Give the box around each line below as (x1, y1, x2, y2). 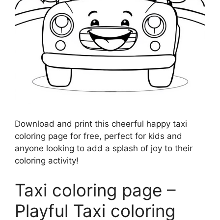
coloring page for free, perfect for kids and (15, 131, 182, 141)
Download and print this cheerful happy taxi (15, 119, 187, 129)
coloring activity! (15, 156, 79, 165)
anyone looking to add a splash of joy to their (15, 143, 192, 153)
